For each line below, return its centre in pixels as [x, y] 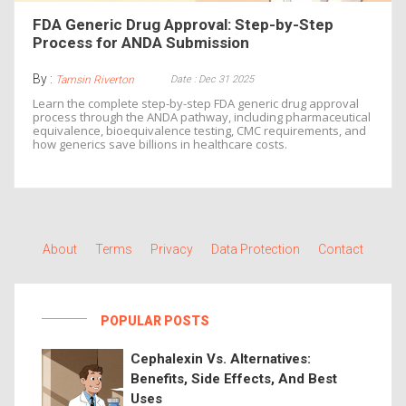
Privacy [172, 249]
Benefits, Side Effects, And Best [234, 379]
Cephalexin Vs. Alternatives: [221, 359]
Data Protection [256, 249]
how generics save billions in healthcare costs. [160, 144]
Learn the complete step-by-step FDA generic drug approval [196, 103]
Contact [341, 249]
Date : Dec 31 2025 [212, 79]
